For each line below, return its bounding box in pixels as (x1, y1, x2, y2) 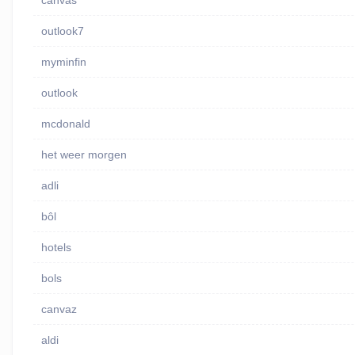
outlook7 (40, 25, 84, 38)
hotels (40, 241, 71, 254)
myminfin (40, 55, 86, 69)
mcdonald (40, 117, 90, 131)
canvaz (40, 303, 77, 316)
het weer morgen (40, 148, 127, 162)
